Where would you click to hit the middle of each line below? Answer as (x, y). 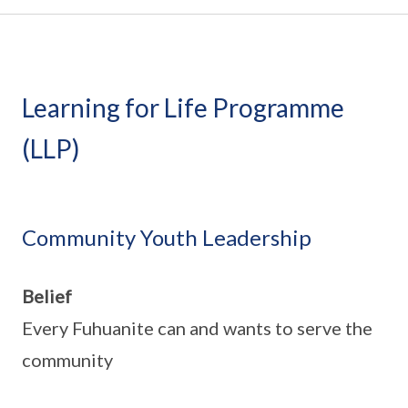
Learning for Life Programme (183, 107)
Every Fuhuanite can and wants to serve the (197, 328)
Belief (47, 296)
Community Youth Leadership (167, 237)
